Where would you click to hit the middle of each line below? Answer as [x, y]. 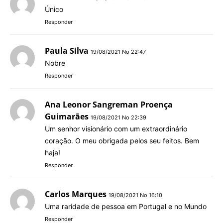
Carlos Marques [76, 194]
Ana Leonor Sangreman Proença [109, 104]
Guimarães [67, 116]
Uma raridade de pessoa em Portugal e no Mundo [126, 206]
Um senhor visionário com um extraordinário [116, 128]
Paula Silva [67, 51]
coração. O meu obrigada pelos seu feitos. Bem [122, 140]
